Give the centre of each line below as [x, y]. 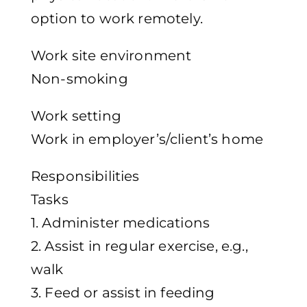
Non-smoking [79, 79]
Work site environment [111, 56]
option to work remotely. [117, 19]
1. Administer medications [120, 223]
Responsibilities [85, 176]
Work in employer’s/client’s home [147, 139]
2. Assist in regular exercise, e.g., [139, 246]
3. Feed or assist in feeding [123, 293]
